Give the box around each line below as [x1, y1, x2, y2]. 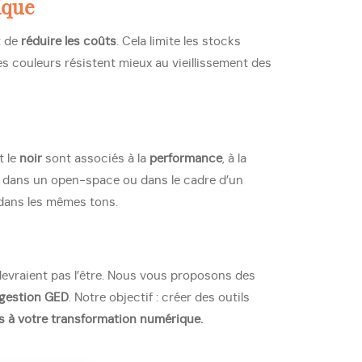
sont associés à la [42, 153, 149, 165]
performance [149, 153, 222, 165]
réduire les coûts [21, 36, 116, 48]
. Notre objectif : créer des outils [69, 292, 250, 304]
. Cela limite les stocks [116, 36, 241, 48]
